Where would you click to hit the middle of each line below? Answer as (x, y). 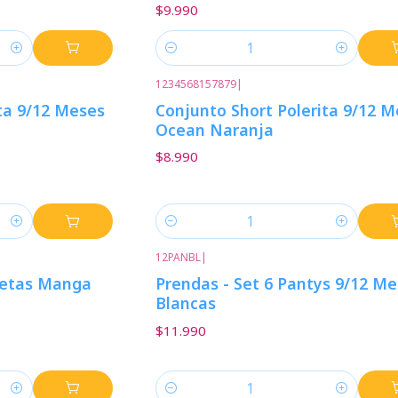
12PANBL (178, 258)
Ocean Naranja (214, 129)
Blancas (185, 303)
